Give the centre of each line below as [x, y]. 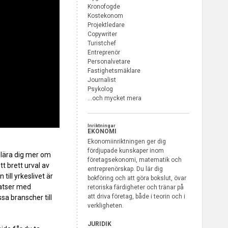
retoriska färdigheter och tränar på [136, 188]
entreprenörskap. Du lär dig [125, 169]
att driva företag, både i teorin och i [136, 197]
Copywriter [102, 34]
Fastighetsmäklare [114, 71]
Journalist [102, 80]
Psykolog [100, 89]
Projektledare [106, 25]
